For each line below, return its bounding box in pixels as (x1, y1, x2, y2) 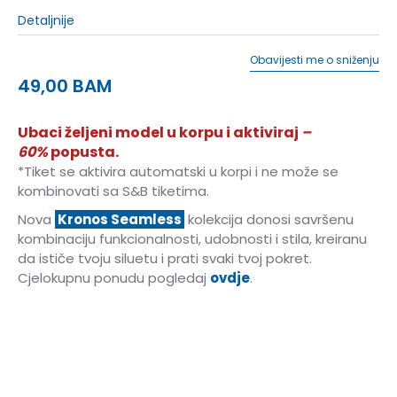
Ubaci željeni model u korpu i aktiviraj (18, 121, 301, 143)
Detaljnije (18, 11, 74, 29)
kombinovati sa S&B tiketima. (18, 181, 209, 200)
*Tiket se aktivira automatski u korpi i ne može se (18, 161, 339, 181)
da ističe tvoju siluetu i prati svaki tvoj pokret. (18, 248, 312, 268)
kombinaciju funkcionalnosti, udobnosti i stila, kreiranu (18, 229, 367, 248)
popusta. (48, 141, 119, 162)
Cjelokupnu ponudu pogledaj (18, 268, 210, 287)
